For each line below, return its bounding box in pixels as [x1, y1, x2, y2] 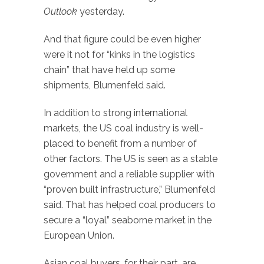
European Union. [44, 229, 114, 241]
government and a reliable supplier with [44, 168, 214, 180]
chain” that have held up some [44, 64, 175, 76]
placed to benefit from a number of [44, 137, 197, 149]
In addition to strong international [44, 107, 187, 118]
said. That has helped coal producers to [44, 199, 216, 210]
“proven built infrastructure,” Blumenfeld [44, 183, 215, 195]
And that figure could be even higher [44, 34, 201, 45]
